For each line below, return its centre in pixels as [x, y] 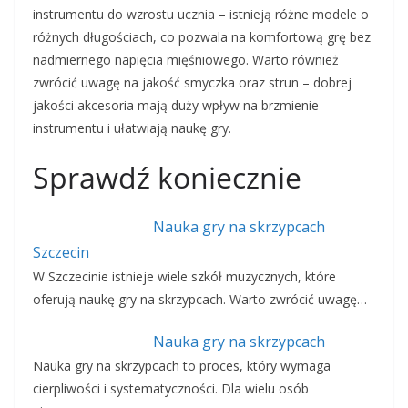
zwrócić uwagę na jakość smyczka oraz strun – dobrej [192, 83]
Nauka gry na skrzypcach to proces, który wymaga [182, 366]
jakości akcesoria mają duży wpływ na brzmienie [176, 106]
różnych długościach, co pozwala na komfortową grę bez [202, 37]
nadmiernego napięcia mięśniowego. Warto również [186, 60]
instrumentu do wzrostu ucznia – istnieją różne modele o [201, 15]
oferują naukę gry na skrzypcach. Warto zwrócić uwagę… [200, 300]
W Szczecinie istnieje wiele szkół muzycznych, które [184, 277]
